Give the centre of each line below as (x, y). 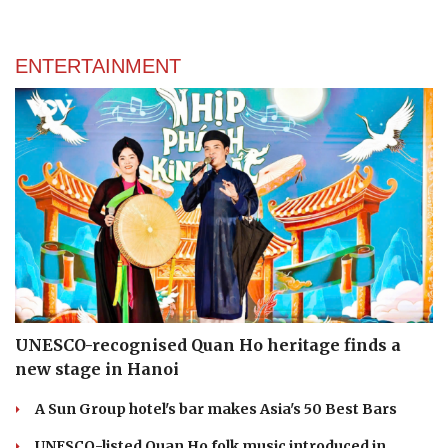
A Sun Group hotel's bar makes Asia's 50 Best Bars (216, 409)
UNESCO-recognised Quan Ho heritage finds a (208, 345)
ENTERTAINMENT (98, 65)
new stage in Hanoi (97, 369)
